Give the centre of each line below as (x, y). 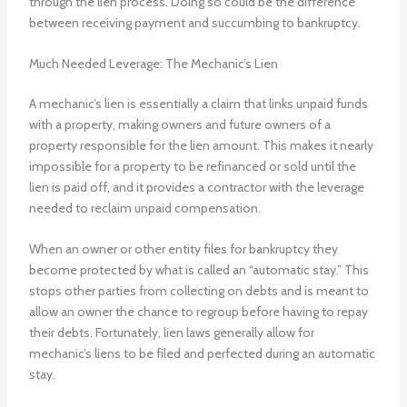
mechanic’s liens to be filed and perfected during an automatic (202, 354)
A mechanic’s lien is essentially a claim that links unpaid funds (198, 104)
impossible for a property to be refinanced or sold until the (192, 167)
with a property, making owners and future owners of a (179, 125)
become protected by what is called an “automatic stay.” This (199, 270)
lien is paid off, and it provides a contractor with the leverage (196, 188)
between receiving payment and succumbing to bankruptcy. (197, 22)
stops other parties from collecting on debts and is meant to (199, 291)
